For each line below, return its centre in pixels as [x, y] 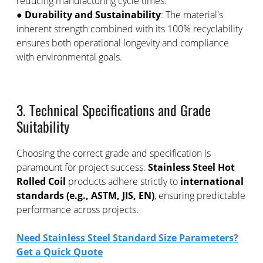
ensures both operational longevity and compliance [122, 43]
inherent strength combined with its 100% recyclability [129, 29]
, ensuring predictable [200, 195]
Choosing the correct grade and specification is [113, 153]
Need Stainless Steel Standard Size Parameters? [127, 238]
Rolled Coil [41, 181]
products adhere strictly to [123, 181]
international [212, 181]
